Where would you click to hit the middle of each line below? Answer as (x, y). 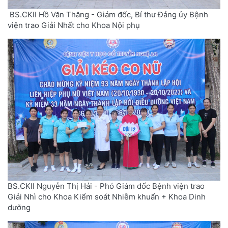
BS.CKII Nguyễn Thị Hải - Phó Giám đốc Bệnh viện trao (106, 186)
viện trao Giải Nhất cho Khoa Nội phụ (74, 25)
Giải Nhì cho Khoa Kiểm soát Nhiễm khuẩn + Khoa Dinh (107, 196)
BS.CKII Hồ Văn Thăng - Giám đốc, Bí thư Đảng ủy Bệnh (108, 14)
